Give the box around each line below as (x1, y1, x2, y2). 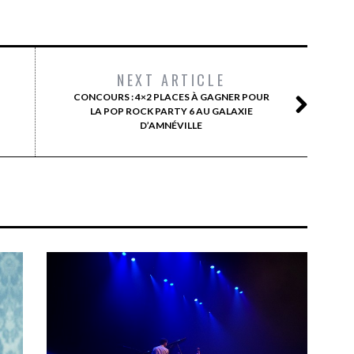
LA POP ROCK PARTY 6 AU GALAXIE (89, 104, 253, 117)
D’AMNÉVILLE (140, 119, 202, 131)
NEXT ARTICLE (116, 69, 226, 90)
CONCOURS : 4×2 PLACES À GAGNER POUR (73, 90, 269, 103)
